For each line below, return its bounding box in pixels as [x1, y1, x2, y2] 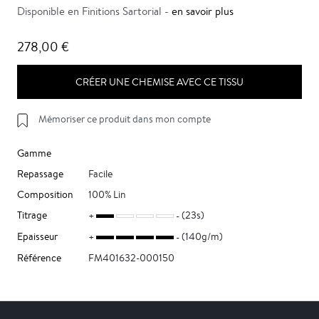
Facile [88, 167, 113, 180]
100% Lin [88, 188, 126, 201]
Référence [17, 251, 61, 264]
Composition [17, 188, 73, 201]
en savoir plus [172, 4, 234, 18]
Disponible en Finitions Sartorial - [17, 4, 172, 18]
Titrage [17, 209, 47, 221]
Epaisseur [17, 230, 58, 243]
